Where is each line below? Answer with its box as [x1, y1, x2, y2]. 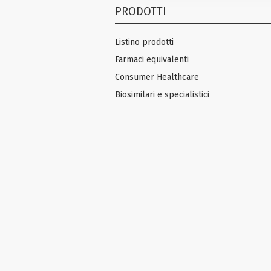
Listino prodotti [115, 36, 174, 47]
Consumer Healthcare [115, 71, 199, 82]
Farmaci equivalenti [115, 54, 189, 65]
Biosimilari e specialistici [115, 89, 209, 100]
